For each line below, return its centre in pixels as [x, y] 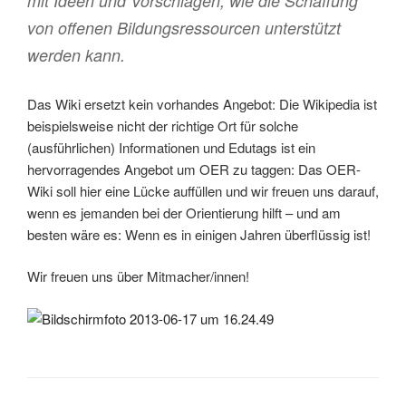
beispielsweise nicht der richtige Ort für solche [163, 125]
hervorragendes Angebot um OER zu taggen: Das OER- [194, 169]
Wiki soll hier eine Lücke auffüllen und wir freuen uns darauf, [203, 190]
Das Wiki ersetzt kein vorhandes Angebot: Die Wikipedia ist [202, 103]
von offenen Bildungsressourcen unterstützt [184, 27]
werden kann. [76, 54]
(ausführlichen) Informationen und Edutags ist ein [171, 147]
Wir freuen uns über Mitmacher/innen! [138, 276]
